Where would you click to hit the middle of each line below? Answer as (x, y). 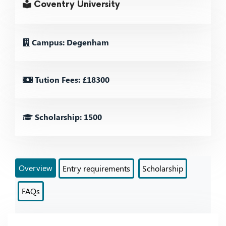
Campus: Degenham (69, 42)
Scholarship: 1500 (67, 117)
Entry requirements (96, 168)
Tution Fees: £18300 (71, 79)
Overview (36, 168)
